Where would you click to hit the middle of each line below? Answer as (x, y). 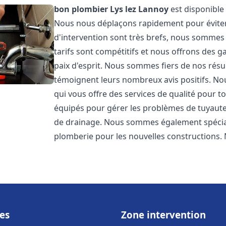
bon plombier (81, 9)
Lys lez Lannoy (139, 9)
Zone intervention (163, 215)
